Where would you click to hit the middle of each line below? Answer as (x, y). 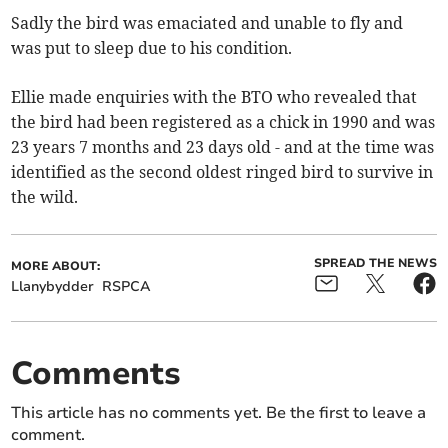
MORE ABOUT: (56, 266)
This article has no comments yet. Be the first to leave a (219, 413)
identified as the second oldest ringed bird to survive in (222, 172)
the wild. (45, 197)
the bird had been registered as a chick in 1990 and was (223, 122)
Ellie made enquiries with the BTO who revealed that (214, 97)
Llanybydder (53, 287)
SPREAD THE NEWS (375, 263)
